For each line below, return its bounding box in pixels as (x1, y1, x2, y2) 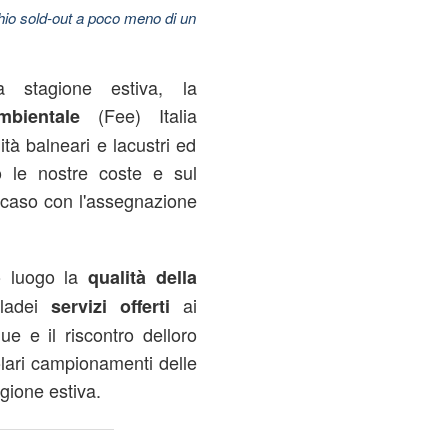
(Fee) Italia (79, 102, 197, 128)
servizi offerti (51, 293, 183, 319)
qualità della (87, 264, 197, 290)
